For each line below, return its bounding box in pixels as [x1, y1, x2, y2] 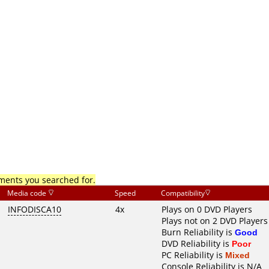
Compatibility [161, 188, 205, 198]
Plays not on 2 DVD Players [162, 215, 268, 226]
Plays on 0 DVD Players [162, 204, 252, 215]
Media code [7, 188, 48, 198]
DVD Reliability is [162, 238, 232, 249]
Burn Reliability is [162, 226, 235, 238]
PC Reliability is [162, 249, 225, 261]
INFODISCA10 [8, 204, 61, 215]
